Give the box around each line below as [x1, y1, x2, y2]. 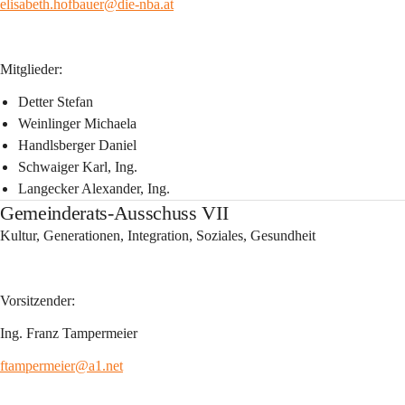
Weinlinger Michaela [18, 116, 137, 131]
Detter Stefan [18, 94, 93, 109]
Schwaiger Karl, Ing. [18, 159, 137, 174]
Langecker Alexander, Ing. [18, 181, 170, 196]
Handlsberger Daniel [18, 137, 137, 153]
